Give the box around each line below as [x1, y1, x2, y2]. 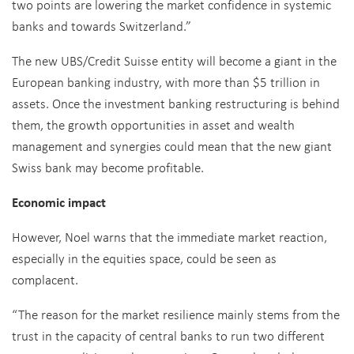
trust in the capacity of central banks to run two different [12, 326, 325, 345]
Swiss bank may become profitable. [12, 158, 204, 176]
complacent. [12, 270, 81, 288]
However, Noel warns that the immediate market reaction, [12, 228, 327, 246]
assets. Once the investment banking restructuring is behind [12, 94, 340, 112]
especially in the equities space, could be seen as [12, 249, 277, 267]
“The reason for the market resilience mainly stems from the [12, 305, 340, 323]
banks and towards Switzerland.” [12, 17, 191, 35]
